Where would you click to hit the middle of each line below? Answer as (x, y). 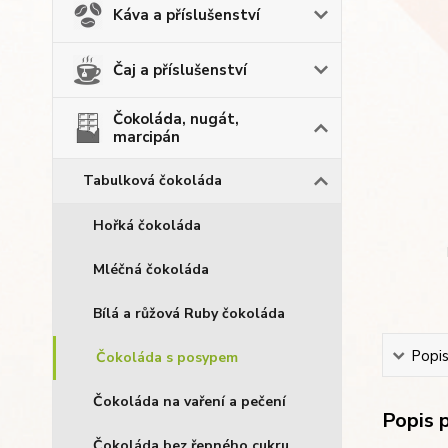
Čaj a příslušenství (180, 70)
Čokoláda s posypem (167, 357)
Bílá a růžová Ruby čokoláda (189, 313)
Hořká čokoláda (147, 225)
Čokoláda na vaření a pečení (189, 401)
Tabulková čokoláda (152, 180)
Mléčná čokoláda (151, 269)
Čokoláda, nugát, (176, 119)
